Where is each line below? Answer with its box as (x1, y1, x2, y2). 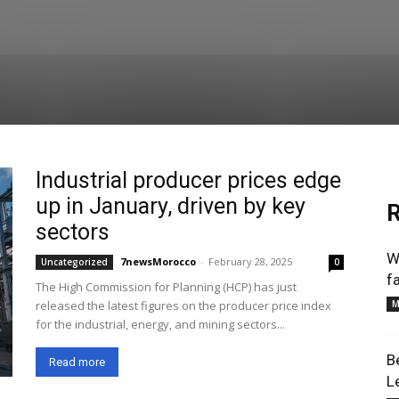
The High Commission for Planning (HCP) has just (36, 279, 297, 295)
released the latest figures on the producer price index (36, 297, 331, 313)
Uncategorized (41, 256, 108, 268)
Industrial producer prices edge (36, 167, 341, 193)
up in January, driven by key (36, 193, 305, 219)
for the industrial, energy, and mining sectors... (36, 316, 285, 332)
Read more (49, 355, 105, 369)
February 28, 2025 (208, 255, 292, 268)
